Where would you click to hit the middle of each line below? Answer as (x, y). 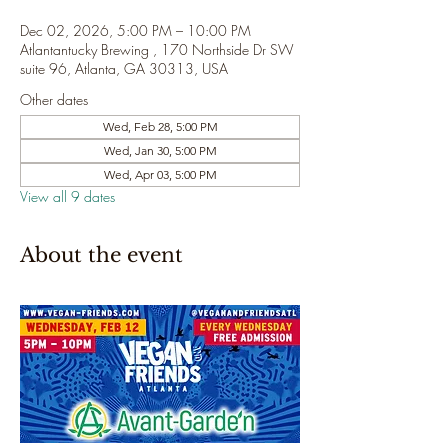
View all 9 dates (67, 196)
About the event (101, 255)
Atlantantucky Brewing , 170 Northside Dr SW (156, 49)
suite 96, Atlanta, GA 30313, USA (124, 68)
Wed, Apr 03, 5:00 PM (160, 174)
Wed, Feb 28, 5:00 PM (160, 126)
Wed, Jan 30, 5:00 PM (160, 150)
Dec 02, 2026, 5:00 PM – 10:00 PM (135, 30)
